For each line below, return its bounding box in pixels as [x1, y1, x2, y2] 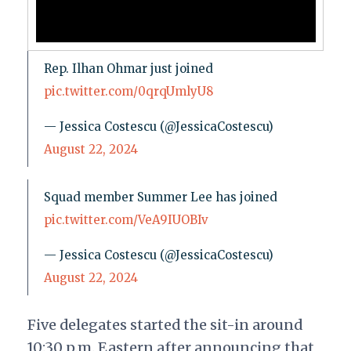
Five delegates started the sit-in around [27, 316, 302, 335]
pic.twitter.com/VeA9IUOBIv [43, 212, 208, 228]
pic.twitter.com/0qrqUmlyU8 [43, 84, 213, 100]
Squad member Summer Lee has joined [43, 190, 277, 205]
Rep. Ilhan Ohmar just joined [43, 61, 213, 77]
